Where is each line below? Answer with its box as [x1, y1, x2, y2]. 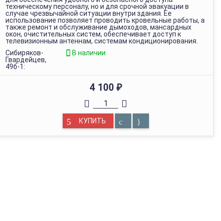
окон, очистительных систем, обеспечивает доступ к [5, 30, 181, 38]
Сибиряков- [5, 49, 43, 57]
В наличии [72, 49, 106, 57]
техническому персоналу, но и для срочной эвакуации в [5, 2, 189, 10]
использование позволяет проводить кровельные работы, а [5, 16, 205, 24]
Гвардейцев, [5, 56, 46, 64]
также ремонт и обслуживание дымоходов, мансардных [5, 23, 191, 31]
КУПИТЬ [78, 117, 106, 125]
